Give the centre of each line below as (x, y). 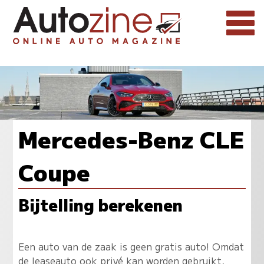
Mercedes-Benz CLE (131, 139)
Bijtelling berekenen (100, 205)
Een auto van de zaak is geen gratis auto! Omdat (131, 246)
